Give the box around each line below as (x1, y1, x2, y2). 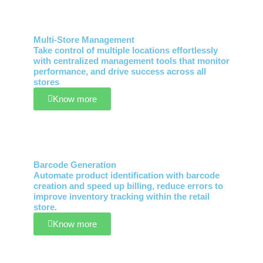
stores (33, 77, 59, 87)
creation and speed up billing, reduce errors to (33, 181, 223, 191)
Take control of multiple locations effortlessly (33, 45, 218, 55)
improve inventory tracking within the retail (33, 191, 210, 201)
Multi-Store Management (33, 35, 134, 45)
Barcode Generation (33, 160, 116, 170)
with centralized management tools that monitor (33, 56, 230, 66)
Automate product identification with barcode (33, 170, 220, 180)
